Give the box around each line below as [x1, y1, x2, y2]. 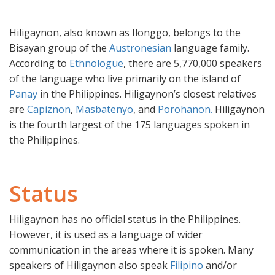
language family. [171, 41, 249, 55]
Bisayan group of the [9, 41, 109, 55]
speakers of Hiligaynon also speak [9, 258, 170, 273]
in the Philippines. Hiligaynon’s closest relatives [37, 87, 257, 101]
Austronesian [109, 41, 171, 55]
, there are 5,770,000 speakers [123, 56, 262, 71]
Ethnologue [69, 56, 123, 71]
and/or [206, 258, 237, 273]
